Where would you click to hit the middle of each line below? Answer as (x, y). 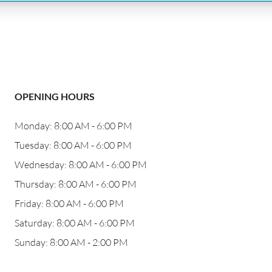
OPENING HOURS (55, 96)
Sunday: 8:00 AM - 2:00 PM (71, 242)
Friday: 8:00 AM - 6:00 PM (69, 203)
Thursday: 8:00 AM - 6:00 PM (76, 184)
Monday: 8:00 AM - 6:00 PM (73, 126)
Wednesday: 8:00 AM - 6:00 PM (81, 165)
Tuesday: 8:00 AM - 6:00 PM (73, 145)
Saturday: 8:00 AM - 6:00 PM (75, 223)
